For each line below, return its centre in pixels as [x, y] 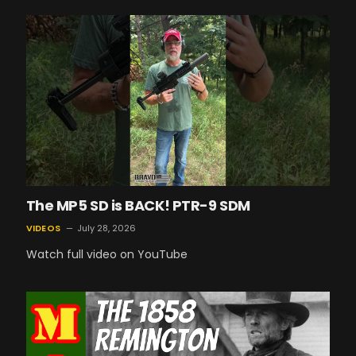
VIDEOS [43, 228]
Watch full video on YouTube [106, 255]
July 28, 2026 [106, 228]
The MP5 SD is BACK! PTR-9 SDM [138, 206]
